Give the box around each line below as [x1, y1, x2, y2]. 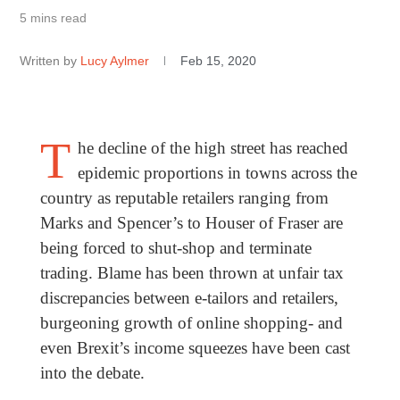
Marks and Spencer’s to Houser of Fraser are [39, 213, 343, 233]
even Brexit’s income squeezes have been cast [39, 338, 350, 358]
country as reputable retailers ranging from [39, 188, 329, 208]
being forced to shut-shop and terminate [39, 238, 312, 258]
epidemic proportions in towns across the [77, 163, 357, 183]
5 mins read [20, 11, 87, 26]
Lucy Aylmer [80, 54, 154, 69]
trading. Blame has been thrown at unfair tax [39, 263, 344, 283]
